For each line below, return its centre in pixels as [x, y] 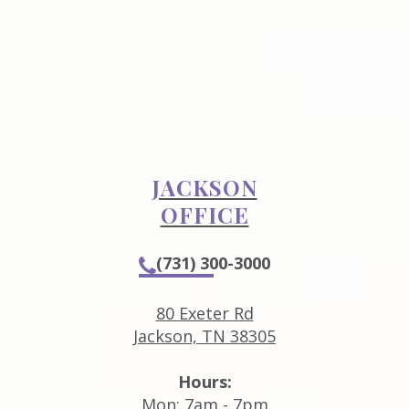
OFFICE [204, 214]
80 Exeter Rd [204, 313]
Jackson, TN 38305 [204, 336]
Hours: [204, 381]
